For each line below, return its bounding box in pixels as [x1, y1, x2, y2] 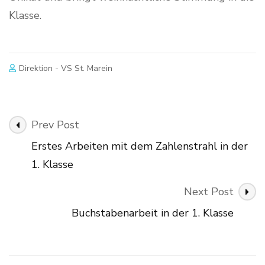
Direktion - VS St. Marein [19, 62, 113, 74]
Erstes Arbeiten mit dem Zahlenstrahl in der [31, 138, 248, 153]
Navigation [8, 131, 89, 154]
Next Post [184, 184, 234, 199]
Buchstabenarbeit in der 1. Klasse [72, 205, 234, 220]
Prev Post [31, 117, 79, 132]
